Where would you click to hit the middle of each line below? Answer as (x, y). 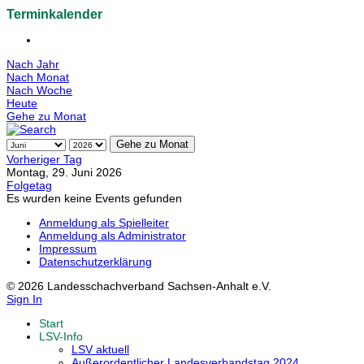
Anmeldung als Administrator (113, 236)
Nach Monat (38, 78)
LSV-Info (61, 337)
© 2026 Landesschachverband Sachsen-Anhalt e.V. (139, 286)
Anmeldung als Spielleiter (104, 223)
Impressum (68, 249)
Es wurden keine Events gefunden (94, 199)
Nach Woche (39, 91)
